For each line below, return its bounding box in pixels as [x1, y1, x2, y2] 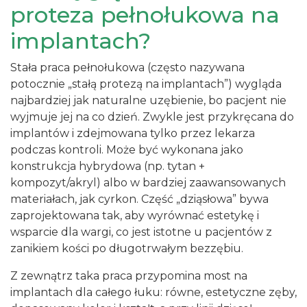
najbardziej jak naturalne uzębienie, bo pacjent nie [10, 94, 286, 107]
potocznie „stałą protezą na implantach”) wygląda [10, 77, 282, 90]
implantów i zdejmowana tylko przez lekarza [10, 127, 255, 140]
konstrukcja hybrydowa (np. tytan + [10, 160, 205, 173]
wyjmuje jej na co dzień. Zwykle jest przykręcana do [10, 110, 294, 123]
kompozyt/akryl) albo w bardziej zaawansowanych [10, 176, 286, 189]
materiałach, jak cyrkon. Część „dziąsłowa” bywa [10, 193, 269, 206]
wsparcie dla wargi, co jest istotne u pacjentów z [10, 225, 272, 238]
